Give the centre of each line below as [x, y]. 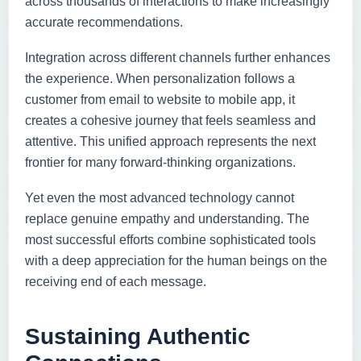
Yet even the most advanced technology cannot [160, 197]
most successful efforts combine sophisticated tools [170, 239]
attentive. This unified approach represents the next [170, 141]
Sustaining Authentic [138, 336]
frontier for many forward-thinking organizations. [160, 162]
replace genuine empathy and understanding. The [167, 218]
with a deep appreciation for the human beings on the [176, 260]
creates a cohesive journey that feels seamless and [170, 120]
